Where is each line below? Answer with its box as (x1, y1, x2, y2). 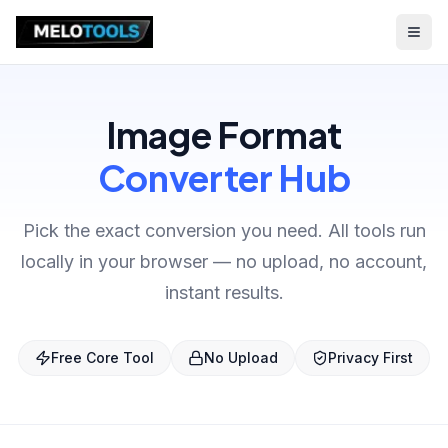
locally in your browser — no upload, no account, (21, 251, 427, 272)
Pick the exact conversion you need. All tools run (22, 220, 426, 241)
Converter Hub (97, 155, 351, 200)
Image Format (106, 112, 342, 157)
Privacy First (328, 349, 413, 366)
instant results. (164, 282, 284, 303)
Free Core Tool (51, 349, 154, 366)
